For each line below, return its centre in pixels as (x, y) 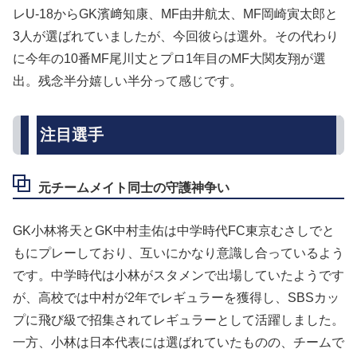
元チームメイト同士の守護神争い (134, 188)
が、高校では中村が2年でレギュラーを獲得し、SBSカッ (176, 298)
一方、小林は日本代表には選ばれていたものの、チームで (178, 343)
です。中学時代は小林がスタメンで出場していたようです (178, 276)
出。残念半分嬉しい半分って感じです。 (127, 80)
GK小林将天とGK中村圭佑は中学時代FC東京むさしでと (174, 231)
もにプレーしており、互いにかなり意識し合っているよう (178, 253)
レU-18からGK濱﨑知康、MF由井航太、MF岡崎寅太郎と (175, 14)
